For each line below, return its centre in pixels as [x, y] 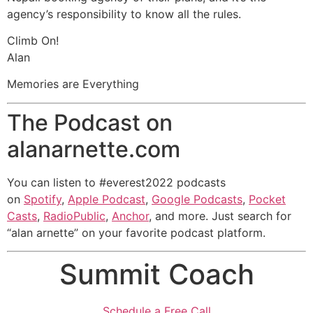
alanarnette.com [94, 149]
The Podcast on [90, 122]
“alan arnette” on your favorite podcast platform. [136, 232]
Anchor [130, 216]
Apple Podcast [107, 199]
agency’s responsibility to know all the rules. [124, 14]
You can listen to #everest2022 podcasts [116, 182]
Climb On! [33, 40]
